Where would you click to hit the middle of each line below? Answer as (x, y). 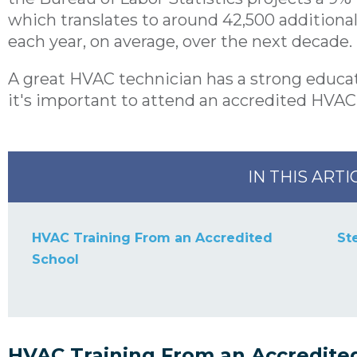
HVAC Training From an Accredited (152, 238)
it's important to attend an (115, 101)
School (55, 260)
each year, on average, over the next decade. (180, 42)
